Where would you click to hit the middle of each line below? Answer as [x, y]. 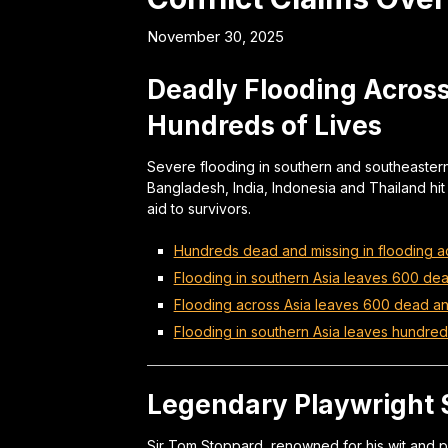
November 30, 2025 [215, 36]
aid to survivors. [199, 208]
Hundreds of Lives [264, 125]
